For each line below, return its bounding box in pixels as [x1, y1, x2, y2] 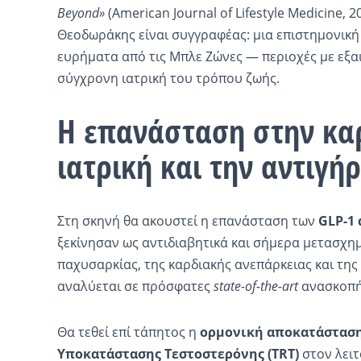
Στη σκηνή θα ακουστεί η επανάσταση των [56, 211, 318, 230]
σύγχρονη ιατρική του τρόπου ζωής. [56, 68, 280, 87]
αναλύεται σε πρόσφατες [56, 276, 214, 295]
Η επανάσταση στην [56, 108, 322, 153]
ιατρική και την [56, 143, 261, 189]
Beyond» [56, 3, 105, 22]
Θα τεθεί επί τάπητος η [56, 322, 200, 341]
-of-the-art [240, 276, 298, 295]
